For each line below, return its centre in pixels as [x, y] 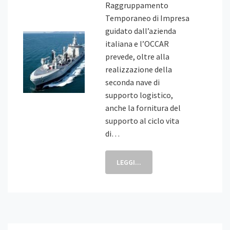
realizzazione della [139, 69]
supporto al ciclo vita [142, 121]
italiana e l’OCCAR [137, 44]
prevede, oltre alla [137, 56]
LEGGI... [129, 162]
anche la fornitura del [143, 108]
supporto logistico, [139, 95]
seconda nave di [132, 82]
